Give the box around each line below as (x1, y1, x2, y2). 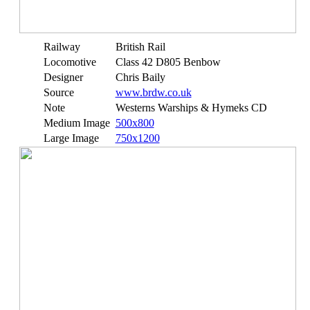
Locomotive (43, 56, 96, 68)
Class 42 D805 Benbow (115, 56, 221, 68)
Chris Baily (115, 71, 165, 83)
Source (43, 86, 74, 98)
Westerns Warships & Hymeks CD (115, 102, 267, 113)
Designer (43, 71, 83, 83)
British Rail (115, 41, 165, 53)
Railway (43, 41, 80, 53)
